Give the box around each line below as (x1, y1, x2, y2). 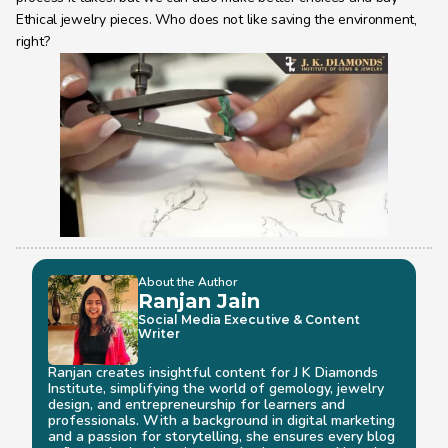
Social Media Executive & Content (138, 312, 360, 327)
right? (16, 32, 50, 51)
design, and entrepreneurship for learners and (48, 395, 345, 414)
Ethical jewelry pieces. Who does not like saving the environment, (16, 10, 417, 29)
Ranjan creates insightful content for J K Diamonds (48, 363, 378, 382)
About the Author (138, 274, 237, 290)
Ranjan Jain (138, 289, 260, 313)
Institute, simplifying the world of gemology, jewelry (48, 379, 384, 398)
